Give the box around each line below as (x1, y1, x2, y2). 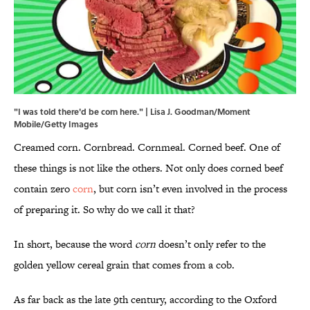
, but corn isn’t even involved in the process (93, 181, 287, 197)
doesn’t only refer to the (156, 237, 266, 252)
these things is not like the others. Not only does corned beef (14, 161, 283, 176)
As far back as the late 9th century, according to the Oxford (14, 292, 277, 307)
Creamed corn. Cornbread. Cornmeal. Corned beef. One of (14, 140, 280, 155)
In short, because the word (14, 237, 135, 252)
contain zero (14, 181, 73, 197)
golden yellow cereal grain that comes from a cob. (14, 257, 235, 273)
